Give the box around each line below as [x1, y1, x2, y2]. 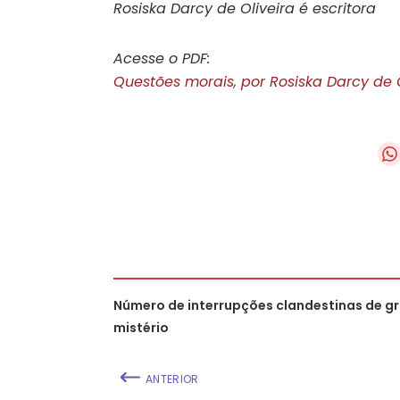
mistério [113, 318, 169, 337]
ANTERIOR [146, 371, 199, 387]
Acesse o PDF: [113, 47, 214, 69]
